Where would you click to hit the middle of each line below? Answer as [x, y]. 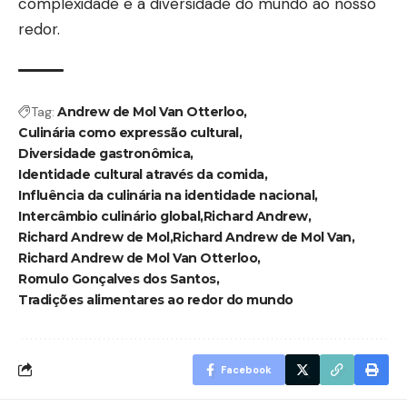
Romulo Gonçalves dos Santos [117, 278]
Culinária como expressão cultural [129, 132]
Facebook [246, 369]
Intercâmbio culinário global [109, 216]
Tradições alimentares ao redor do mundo [156, 299]
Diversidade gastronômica [104, 153]
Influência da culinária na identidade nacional [166, 195]
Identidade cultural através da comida [141, 174]
